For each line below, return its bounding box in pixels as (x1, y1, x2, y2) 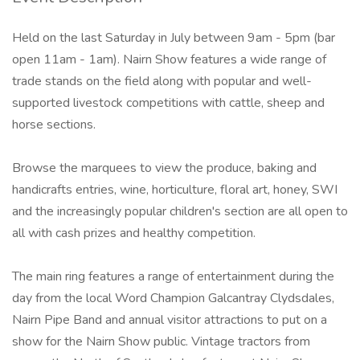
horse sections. (12, 116, 96, 134)
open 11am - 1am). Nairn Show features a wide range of (12, 51, 326, 69)
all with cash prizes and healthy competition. (12, 224, 256, 243)
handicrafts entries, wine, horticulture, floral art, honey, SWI (12, 181, 337, 199)
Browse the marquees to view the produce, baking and (12, 159, 317, 178)
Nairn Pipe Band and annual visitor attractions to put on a (12, 311, 327, 329)
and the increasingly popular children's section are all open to (12, 202, 348, 221)
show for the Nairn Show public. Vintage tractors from (12, 333, 310, 351)
